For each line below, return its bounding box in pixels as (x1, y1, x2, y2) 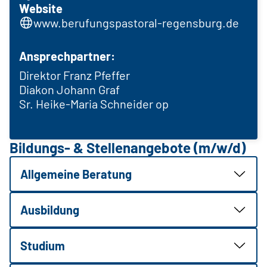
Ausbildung (20, 202, 79, 217)
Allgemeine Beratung (20, 166, 132, 181)
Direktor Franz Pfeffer (19, 67, 130, 82)
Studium (20, 238, 65, 253)
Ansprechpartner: (19, 48, 115, 63)
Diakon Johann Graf (19, 82, 120, 97)
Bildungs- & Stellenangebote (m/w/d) (10, 138, 246, 156)
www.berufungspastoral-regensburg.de (33, 15, 239, 30)
